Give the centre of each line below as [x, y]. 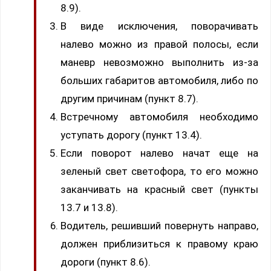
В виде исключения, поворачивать [159, 26]
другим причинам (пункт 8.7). [129, 98]
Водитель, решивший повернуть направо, [159, 225]
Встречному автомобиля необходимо [159, 116]
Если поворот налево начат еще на [159, 153]
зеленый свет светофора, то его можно [159, 171]
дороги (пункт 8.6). [106, 262]
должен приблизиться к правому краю [159, 243]
